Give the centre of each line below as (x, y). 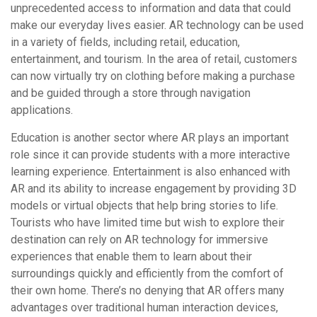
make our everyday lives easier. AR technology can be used (157, 25)
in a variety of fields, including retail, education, (125, 42)
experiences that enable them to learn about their (131, 256)
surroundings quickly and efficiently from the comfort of (147, 273)
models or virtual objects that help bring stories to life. (144, 205)
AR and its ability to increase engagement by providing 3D (154, 188)
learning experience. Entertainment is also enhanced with (150, 171)
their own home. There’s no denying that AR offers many (148, 290)
